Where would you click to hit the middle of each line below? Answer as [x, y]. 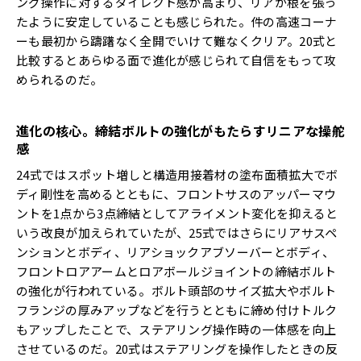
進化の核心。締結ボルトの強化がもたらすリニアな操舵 [181, 130]
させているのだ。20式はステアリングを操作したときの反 [177, 348]
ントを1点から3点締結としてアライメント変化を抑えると [177, 213]
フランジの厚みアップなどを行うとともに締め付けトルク [177, 309]
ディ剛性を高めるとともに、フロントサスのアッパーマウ [176, 193]
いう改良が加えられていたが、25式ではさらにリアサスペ [177, 232]
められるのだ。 [60, 79]
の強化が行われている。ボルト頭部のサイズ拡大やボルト [176, 290]
